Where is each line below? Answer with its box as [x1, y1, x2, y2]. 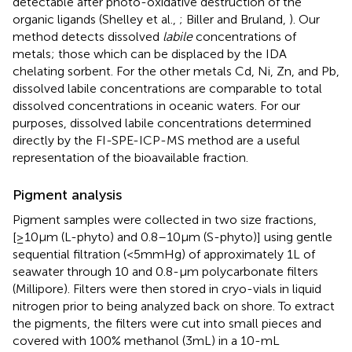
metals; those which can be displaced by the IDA [13, 46, 287, 62]
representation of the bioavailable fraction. [13, 150, 248, 166]
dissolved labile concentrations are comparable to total [13, 81, 322, 97]
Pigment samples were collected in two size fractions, [13, 212, 317, 228]
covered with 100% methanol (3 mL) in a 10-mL [13, 333, 280, 349]
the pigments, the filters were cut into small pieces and [13, 316, 321, 332]
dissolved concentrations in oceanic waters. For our [13, 98, 300, 114]
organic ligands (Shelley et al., [13, 12, 179, 27]
